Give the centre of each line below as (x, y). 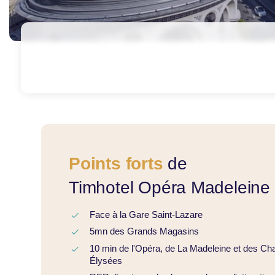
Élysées (106, 260)
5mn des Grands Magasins (144, 231)
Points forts (116, 163)
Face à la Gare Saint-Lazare (146, 214)
